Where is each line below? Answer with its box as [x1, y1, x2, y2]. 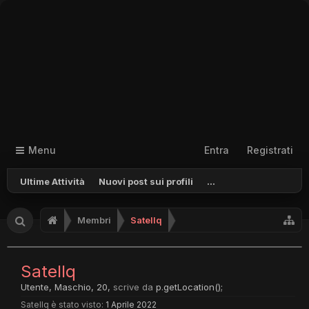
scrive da [113, 281, 153, 292]
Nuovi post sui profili [99, 176, 193, 187]
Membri [77, 215, 111, 226]
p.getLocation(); [156, 281, 223, 292]
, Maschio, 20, [49, 281, 113, 292]
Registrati [247, 144, 293, 156]
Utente [21, 281, 49, 292]
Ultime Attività [20, 176, 85, 187]
